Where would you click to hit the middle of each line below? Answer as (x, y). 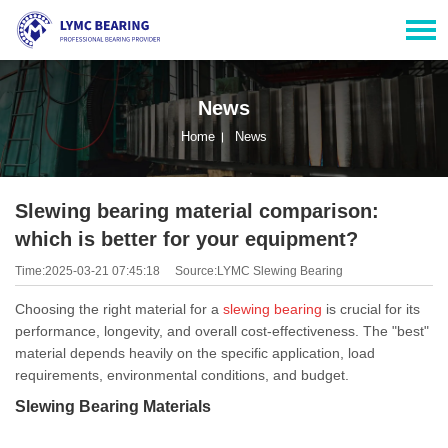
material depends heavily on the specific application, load (195, 352)
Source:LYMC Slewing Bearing (259, 270)
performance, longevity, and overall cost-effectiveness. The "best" (222, 330)
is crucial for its (371, 308)
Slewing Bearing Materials (113, 406)
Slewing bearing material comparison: (197, 210)
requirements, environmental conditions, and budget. (184, 374)
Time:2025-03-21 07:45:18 (87, 270)
